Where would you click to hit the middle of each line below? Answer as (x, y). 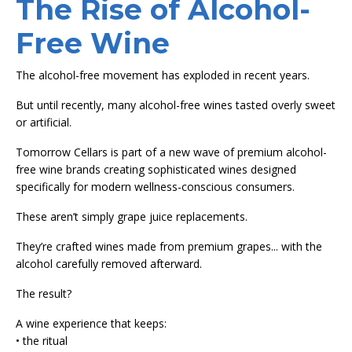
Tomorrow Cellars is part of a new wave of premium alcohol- (171, 152)
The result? (44, 293)
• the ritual (42, 340)
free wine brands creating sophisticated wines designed (156, 169)
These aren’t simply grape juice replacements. (132, 216)
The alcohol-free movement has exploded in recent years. (163, 75)
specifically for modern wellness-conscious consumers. (155, 186)
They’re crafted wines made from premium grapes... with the (169, 246)
